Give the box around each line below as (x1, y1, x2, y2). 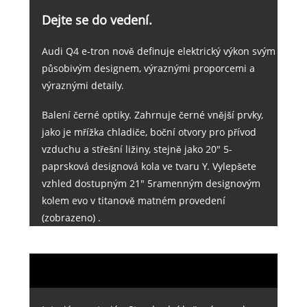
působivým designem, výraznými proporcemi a (41, 62, 255, 75)
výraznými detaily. (41, 79, 124, 93)
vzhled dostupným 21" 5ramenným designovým (41, 177, 260, 191)
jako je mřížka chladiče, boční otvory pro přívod (41, 125, 256, 139)
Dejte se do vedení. (41, 12, 152, 29)
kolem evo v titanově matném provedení (41, 194, 225, 208)
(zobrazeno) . (41, 211, 101, 225)
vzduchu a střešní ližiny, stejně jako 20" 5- (41, 143, 232, 156)
